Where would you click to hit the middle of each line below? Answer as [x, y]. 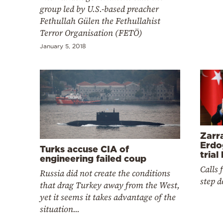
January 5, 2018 [63, 46]
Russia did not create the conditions [105, 173]
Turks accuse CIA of [84, 149]
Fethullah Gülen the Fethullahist [100, 21]
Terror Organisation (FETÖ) [91, 33]
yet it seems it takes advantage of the [108, 197]
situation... [60, 209]
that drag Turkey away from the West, [110, 185]
